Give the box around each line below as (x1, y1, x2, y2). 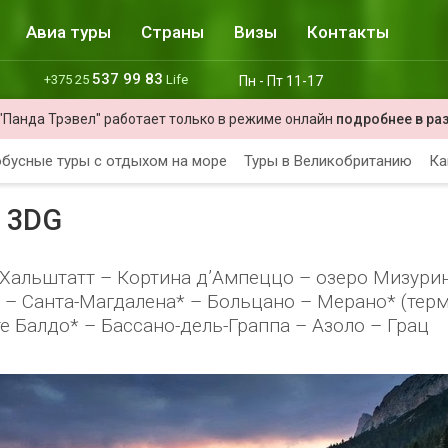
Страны (141, 22, 204, 42)
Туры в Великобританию (244, 152, 412, 170)
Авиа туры (26, 22, 111, 42)
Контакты (307, 22, 389, 42)
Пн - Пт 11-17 (239, 73, 335, 89)
